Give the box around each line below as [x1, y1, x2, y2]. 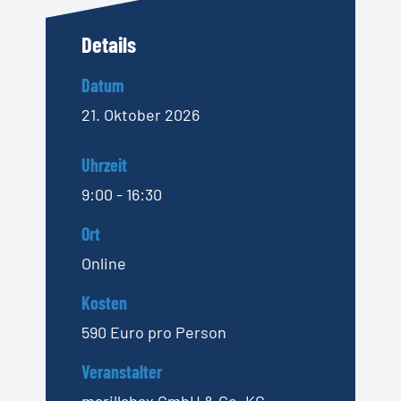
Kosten [81, 292, 127, 314]
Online [81, 253, 126, 274]
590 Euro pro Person [81, 322, 226, 343]
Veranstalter [81, 361, 162, 383]
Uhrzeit [81, 154, 127, 176]
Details [81, 30, 136, 58]
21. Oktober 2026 [81, 105, 200, 125]
